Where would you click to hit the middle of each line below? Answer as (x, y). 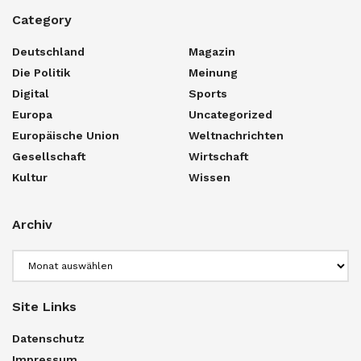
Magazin (212, 51)
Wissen (210, 177)
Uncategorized (230, 114)
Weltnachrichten (236, 135)
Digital (31, 93)
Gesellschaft (49, 156)
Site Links (44, 306)
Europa (32, 114)
